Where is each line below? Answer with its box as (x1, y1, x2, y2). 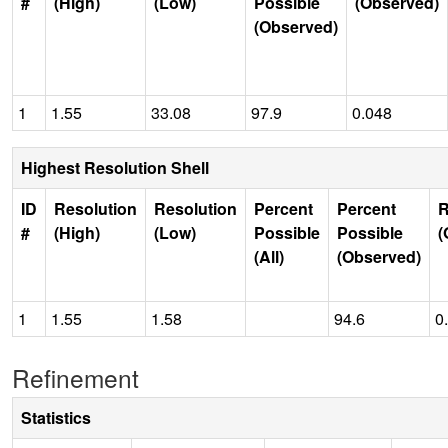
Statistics (21, 405, 91, 429)
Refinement (12, 359, 139, 395)
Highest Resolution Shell (21, 155, 209, 179)
